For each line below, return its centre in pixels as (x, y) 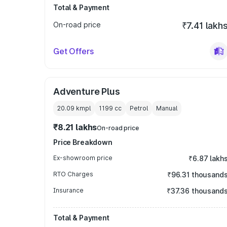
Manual (167, 108)
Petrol (139, 108)
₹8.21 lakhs (75, 127)
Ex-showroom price (83, 158)
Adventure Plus (87, 91)
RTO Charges (73, 174)
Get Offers (73, 51)
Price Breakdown (83, 142)
